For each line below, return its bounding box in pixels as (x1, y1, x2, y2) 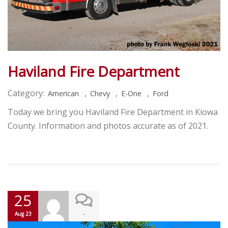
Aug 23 (14, 210, 32, 217)
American (48, 88, 79, 98)
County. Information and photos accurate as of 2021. (8, 120, 208, 131)
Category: (8, 87, 44, 99)
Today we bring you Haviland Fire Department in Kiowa (8, 106, 218, 118)
